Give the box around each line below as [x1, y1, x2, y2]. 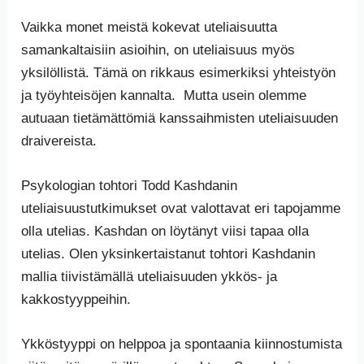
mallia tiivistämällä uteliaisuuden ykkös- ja [21, 268, 278, 284]
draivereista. [21, 132, 97, 149]
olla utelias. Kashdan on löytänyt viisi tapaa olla [21, 223, 310, 239]
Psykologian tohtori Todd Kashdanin [21, 177, 238, 193]
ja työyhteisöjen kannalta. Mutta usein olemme [21, 87, 307, 103]
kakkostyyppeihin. [21, 291, 132, 307]
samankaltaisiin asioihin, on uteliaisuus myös [21, 41, 296, 58]
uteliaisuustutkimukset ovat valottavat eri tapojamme [21, 200, 341, 216]
